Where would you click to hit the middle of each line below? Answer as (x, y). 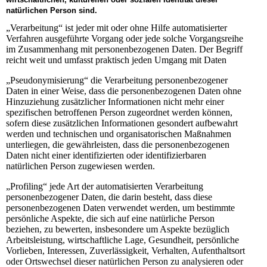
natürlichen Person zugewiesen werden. (80, 166)
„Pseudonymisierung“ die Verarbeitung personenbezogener (117, 80)
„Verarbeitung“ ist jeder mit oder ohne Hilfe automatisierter (117, 27)
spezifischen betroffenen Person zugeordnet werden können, (119, 112)
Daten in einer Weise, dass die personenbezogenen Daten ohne (124, 91)
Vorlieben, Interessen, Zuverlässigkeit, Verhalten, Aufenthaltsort (125, 250)
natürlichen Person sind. (52, 11)
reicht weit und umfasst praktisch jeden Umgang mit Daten (116, 60)
